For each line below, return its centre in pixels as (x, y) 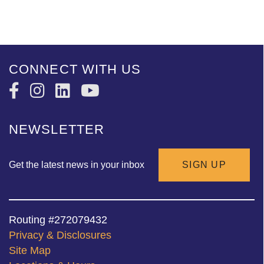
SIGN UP (204, 165)
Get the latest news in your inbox (78, 165)
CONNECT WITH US (75, 70)
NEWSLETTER (57, 130)
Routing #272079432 (58, 220)
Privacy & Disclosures (60, 235)
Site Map (30, 251)
